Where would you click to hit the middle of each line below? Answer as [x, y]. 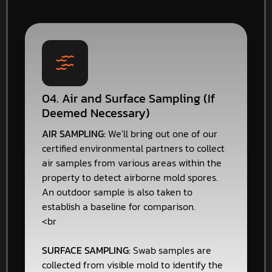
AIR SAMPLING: [74, 133]
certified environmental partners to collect [133, 148]
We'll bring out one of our [161, 133]
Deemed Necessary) [96, 113]
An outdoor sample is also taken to [117, 192]
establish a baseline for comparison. [119, 206]
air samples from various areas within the [132, 162]
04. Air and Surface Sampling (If [128, 98]
